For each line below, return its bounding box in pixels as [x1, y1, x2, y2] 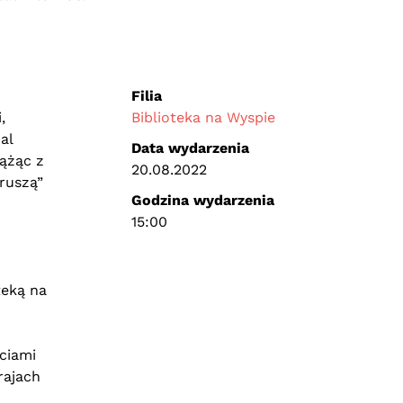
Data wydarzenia [130, 139, 249, 157]
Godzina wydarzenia [130, 192, 274, 209]
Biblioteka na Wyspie [130, 109, 275, 126]
